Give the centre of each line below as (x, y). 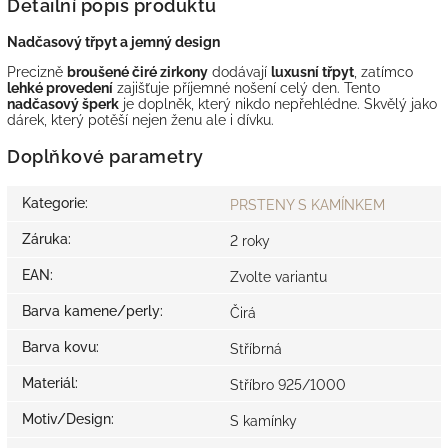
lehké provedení (60, 87)
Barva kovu (59, 347)
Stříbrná (256, 349)
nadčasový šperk (63, 103)
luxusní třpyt (312, 71)
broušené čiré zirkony (137, 71)
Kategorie (53, 203)
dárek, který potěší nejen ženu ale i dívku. (142, 119)
